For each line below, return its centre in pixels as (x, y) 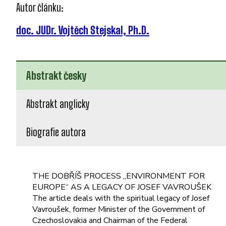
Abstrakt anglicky (58, 104)
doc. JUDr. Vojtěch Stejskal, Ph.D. (83, 30)
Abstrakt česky (56, 75)
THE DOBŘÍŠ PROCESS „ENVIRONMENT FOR (119, 176)
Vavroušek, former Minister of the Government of (119, 209)
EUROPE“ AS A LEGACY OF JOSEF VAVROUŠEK (122, 187)
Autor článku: (40, 7)
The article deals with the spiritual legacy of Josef (121, 198)
